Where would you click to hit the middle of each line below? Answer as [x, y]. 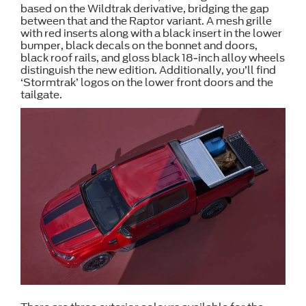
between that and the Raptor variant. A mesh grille [146, 22]
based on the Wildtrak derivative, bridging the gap [145, 9]
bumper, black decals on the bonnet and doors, [139, 46]
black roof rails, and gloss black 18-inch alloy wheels [153, 58]
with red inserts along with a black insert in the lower [151, 34]
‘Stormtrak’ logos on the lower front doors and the [147, 83]
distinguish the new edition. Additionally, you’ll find [148, 71]
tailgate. [41, 95]
